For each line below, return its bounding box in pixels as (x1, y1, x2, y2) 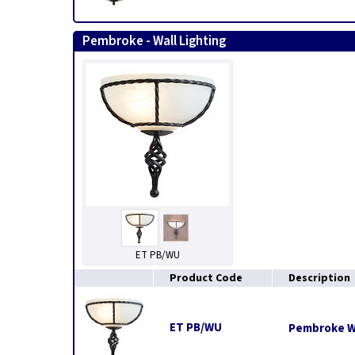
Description (288, 270, 350, 286)
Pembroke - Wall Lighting (82, 32, 226, 51)
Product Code (170, 270, 242, 286)
